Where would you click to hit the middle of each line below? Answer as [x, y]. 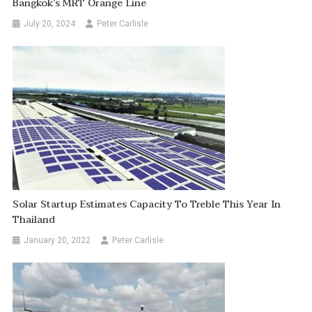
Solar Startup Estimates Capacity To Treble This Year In [147, 205]
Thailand [34, 220]
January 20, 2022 [57, 241]
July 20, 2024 [50, 24]
